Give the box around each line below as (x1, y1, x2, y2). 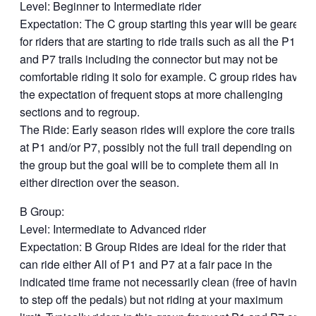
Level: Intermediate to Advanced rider (20, 221, 206, 237)
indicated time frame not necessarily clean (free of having (20, 274, 303, 290)
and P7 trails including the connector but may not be (20, 51, 278, 67)
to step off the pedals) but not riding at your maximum (20, 291, 283, 308)
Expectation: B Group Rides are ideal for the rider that (20, 238, 286, 255)
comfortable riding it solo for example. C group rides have (20, 68, 304, 85)
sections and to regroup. (20, 104, 140, 120)
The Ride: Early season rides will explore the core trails (20, 121, 295, 138)
